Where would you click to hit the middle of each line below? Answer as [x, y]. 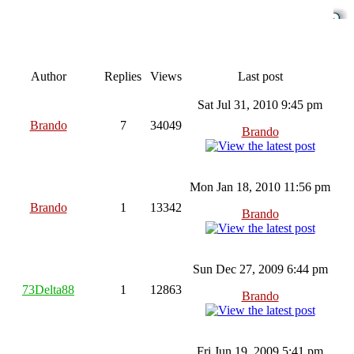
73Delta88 [48, 289]
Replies [123, 76]
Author [48, 76]
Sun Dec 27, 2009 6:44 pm [260, 269]
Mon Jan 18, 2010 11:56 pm [260, 186]
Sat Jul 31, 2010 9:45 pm [260, 104]
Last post [260, 76]
